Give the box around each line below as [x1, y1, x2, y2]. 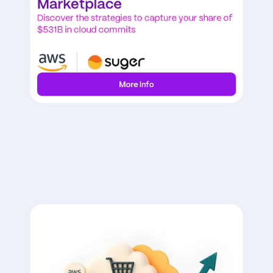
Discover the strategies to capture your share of [37, 14, 232, 23]
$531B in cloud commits [37, 26, 136, 35]
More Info [119, 81, 154, 89]
